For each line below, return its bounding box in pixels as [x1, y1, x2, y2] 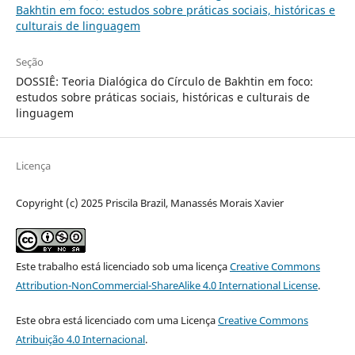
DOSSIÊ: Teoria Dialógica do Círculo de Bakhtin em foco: [15, 73, 313, 89]
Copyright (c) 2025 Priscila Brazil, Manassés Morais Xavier [15, 195, 284, 210]
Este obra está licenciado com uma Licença [15, 312, 218, 327]
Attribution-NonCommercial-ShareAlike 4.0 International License [15, 277, 318, 292]
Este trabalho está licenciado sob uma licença [15, 258, 230, 273]
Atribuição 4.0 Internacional [15, 331, 145, 346]
